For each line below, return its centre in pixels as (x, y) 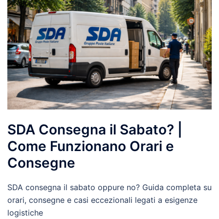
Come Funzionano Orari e (91, 146)
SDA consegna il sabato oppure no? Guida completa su (109, 187)
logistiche (25, 213)
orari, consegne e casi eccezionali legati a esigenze (102, 200)
